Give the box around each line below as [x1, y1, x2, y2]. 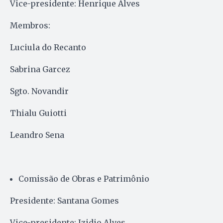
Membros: [10, 20, 50, 30]
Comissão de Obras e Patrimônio [18, 173, 149, 184]
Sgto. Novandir [10, 86, 69, 96]
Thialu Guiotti [10, 108, 67, 118]
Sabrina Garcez [10, 64, 70, 74]
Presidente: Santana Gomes [10, 195, 119, 206]
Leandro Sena [10, 129, 64, 140]
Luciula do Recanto [10, 42, 86, 52]
